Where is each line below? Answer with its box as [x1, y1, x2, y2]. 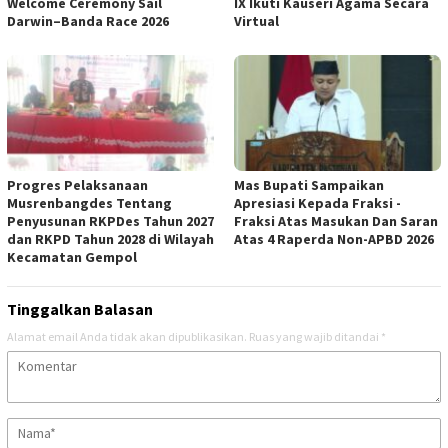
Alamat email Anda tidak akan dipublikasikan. [7, 328, 247, 344]
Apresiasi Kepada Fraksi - [234, 193, 401, 212]
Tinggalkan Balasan [7, 298, 153, 319]
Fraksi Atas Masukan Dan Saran [234, 211, 438, 230]
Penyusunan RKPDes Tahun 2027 [7, 211, 214, 230]
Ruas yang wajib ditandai [249, 328, 381, 344]
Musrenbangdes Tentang [7, 193, 172, 212]
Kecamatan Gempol [7, 247, 137, 266]
